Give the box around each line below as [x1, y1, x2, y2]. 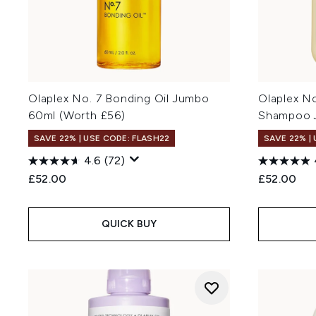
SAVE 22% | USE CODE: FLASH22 [34, 133, 170, 143]
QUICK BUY [101, 218, 157, 230]
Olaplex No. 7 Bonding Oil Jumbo [28, 92, 209, 105]
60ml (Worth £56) [28, 109, 126, 122]
